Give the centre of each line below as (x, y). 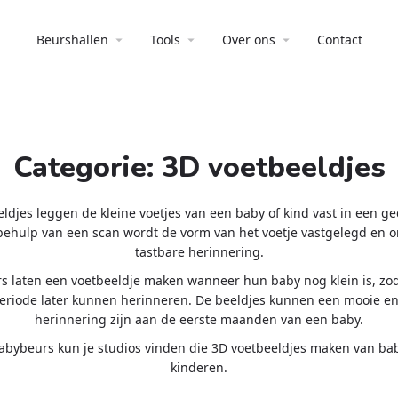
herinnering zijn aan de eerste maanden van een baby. (199, 319)
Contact (339, 39)
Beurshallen (72, 39)
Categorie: (87, 167)
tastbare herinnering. (199, 252)
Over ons (248, 39)
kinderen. (199, 367)
